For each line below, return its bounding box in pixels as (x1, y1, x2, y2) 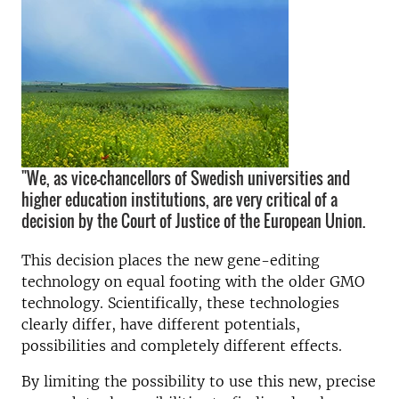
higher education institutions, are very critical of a (21, 188, 338, 211)
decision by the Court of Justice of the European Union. (21, 209, 365, 232)
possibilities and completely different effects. (21, 337, 342, 354)
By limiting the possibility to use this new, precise (21, 372, 376, 390)
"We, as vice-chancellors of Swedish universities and (21, 167, 350, 190)
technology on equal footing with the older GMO (21, 273, 365, 290)
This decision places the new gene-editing (21, 251, 320, 269)
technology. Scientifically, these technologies (21, 294, 339, 312)
